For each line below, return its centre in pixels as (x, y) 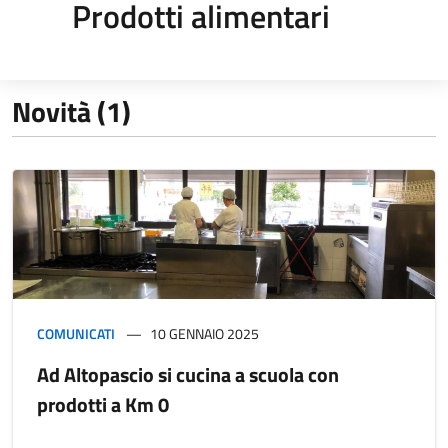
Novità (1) (71, 111)
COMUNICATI (76, 333)
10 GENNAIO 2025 (204, 333)
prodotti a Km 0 (103, 404)
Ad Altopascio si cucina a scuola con (188, 374)
